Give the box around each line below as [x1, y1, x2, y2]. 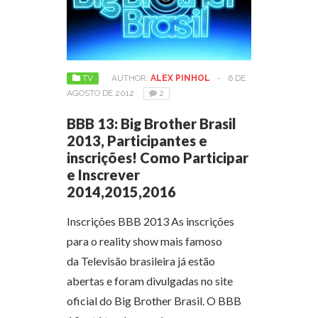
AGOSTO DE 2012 [67, 87, 134, 98]
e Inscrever [67, 165, 140, 183]
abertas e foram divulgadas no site [67, 273, 233, 287]
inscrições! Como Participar [67, 148, 248, 166]
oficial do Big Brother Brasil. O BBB [67, 293, 241, 307]
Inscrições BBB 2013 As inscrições [67, 214, 236, 228]
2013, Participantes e [67, 131, 207, 149]
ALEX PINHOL [150, 72, 210, 83]
